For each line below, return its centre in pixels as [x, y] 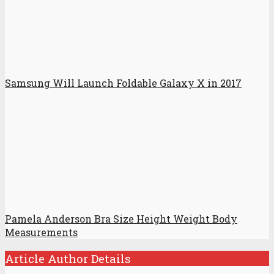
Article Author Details [68, 258]
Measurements [41, 232]
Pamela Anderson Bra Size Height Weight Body [121, 219]
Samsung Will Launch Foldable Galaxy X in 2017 [123, 83]
